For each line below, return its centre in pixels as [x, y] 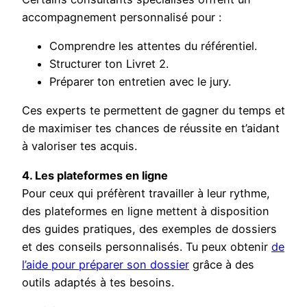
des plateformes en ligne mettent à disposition [146, 211]
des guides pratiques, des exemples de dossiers [149, 229]
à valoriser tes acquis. [79, 146]
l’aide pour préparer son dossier [106, 264]
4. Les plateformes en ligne [95, 175]
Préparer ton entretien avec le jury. [140, 82]
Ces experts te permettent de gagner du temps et [153, 111]
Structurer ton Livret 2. [109, 64]
